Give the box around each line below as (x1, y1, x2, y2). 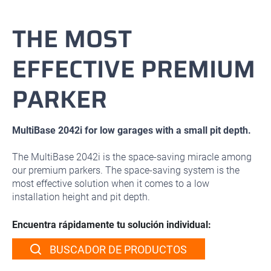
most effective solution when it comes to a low (12, 178, 209, 190)
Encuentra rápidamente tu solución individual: (12, 219, 211, 231)
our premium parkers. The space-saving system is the (12, 165, 240, 177)
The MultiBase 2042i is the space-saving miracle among (12, 151, 252, 163)
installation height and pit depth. (12, 191, 150, 203)
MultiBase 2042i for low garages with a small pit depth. (12, 125, 251, 137)
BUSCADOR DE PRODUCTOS (47, 243, 187, 256)
